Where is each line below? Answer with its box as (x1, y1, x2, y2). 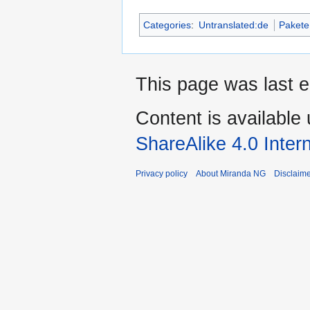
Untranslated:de (199, 19, 269, 31)
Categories (143, 19, 191, 31)
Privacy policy (136, 169, 188, 179)
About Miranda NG (196, 169, 266, 179)
